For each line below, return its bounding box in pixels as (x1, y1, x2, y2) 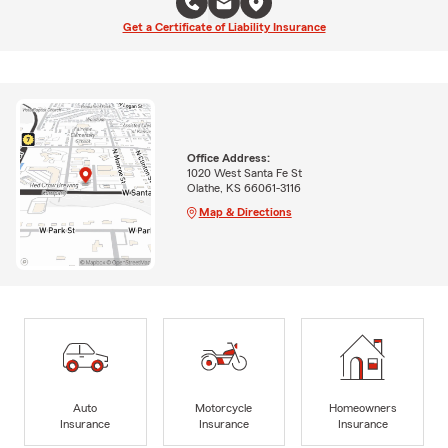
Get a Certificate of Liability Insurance (122, 20, 326, 33)
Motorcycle (195, 401, 253, 414)
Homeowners (328, 401, 397, 414)
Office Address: (186, 151, 270, 164)
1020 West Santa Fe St (186, 166, 302, 179)
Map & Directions (198, 205, 292, 218)
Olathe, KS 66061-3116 (186, 181, 301, 194)
